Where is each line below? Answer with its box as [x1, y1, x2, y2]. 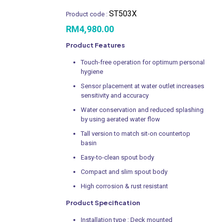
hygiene [81, 67, 103, 75]
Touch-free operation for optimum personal [81, 58, 205, 66]
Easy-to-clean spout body [81, 153, 154, 161]
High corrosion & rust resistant [81, 182, 168, 190]
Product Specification [66, 198, 140, 207]
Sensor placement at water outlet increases [81, 82, 204, 90]
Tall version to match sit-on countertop [81, 129, 190, 137]
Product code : [66, 10, 109, 18]
